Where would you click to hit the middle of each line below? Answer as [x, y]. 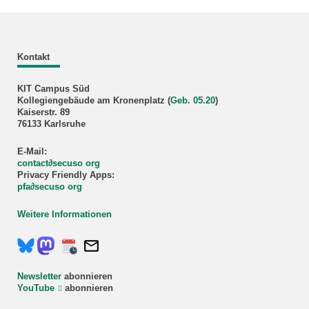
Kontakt [33, 58]
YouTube [36, 288]
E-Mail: [32, 151]
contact [32, 163]
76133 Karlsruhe [51, 124]
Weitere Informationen [64, 215]
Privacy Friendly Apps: [66, 175]
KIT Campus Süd [53, 89]
